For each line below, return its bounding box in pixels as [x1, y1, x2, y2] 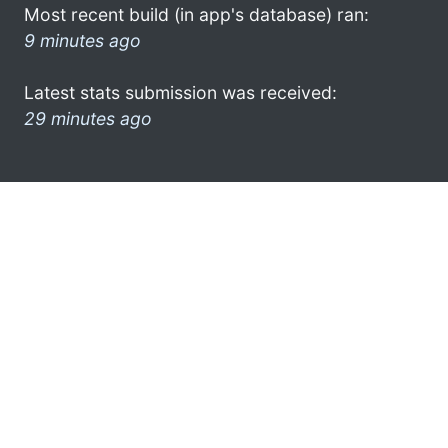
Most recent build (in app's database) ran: [24, 3, 369, 25]
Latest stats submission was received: [24, 81, 337, 103]
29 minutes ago [24, 107, 152, 129]
